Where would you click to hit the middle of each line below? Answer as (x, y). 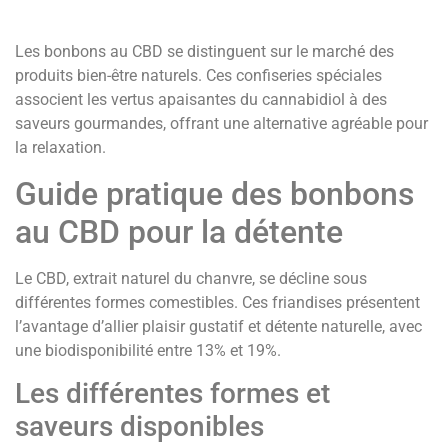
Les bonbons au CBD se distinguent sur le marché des (204, 52)
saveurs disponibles (139, 426)
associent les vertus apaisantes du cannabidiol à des (201, 100)
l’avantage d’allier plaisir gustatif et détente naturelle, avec (218, 326)
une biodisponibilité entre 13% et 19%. (148, 350)
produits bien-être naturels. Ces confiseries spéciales (198, 76)
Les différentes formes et (172, 393)
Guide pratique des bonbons (214, 193)
